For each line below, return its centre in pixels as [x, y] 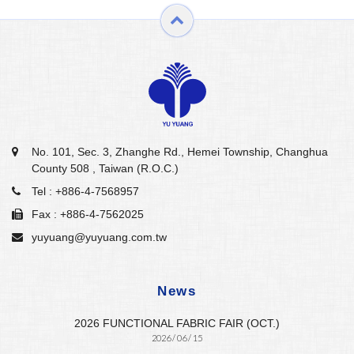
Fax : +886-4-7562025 [88, 214]
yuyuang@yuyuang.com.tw [99, 237]
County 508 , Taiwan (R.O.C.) [105, 168]
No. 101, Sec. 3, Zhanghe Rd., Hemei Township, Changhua [180, 151]
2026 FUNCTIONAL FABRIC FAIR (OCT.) [177, 323]
